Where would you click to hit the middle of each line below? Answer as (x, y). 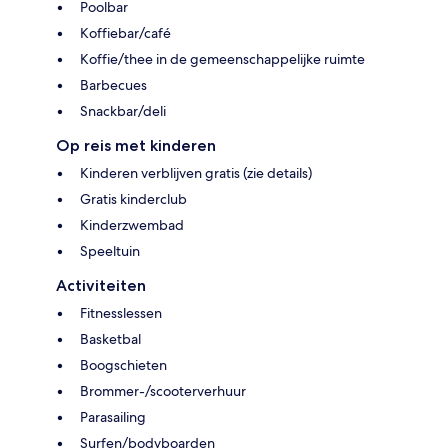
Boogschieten (123, 365)
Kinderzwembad (132, 225)
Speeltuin (110, 251)
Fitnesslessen (121, 313)
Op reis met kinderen (136, 146)
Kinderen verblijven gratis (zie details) (196, 173)
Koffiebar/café (125, 33)
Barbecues (113, 85)
